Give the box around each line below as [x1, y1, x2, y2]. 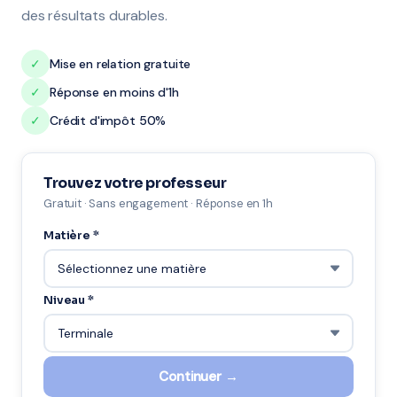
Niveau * [43, 292, 94, 307]
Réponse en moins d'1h [50, 84, 179, 100]
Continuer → [159, 368, 238, 385]
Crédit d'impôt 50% [50, 113, 167, 128]
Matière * [43, 228, 99, 243]
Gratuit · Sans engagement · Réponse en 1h [43, 196, 273, 211]
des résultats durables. [21, 6, 167, 25]
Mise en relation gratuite [50, 56, 191, 72]
